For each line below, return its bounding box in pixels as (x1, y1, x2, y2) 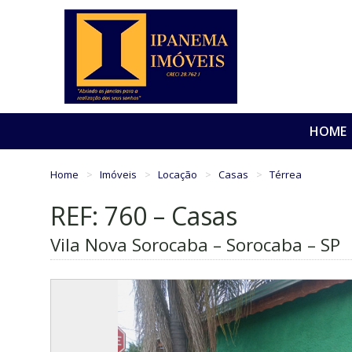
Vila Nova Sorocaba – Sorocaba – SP (50, 233, 340, 258)
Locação (158, 167, 200, 181)
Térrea (269, 167, 302, 181)
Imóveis (100, 167, 140, 181)
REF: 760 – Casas (50, 199, 237, 233)
